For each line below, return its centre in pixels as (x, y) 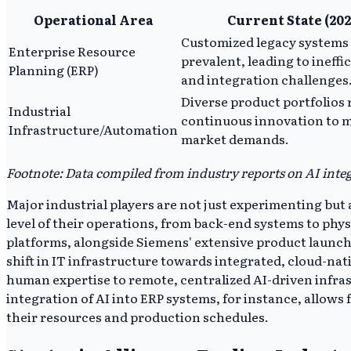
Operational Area (93, 20)
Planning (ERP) (54, 70)
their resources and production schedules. (138, 317)
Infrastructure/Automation (93, 130)
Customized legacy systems (265, 42)
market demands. (235, 139)
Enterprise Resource (72, 51)
